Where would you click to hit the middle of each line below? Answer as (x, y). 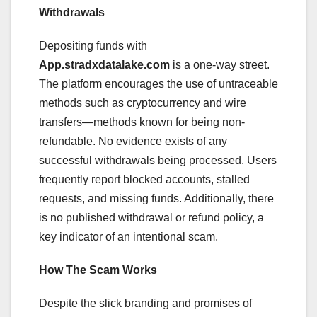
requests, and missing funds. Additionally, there (156, 198)
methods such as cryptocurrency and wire (143, 103)
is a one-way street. (220, 64)
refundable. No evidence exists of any (133, 141)
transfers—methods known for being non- (142, 122)
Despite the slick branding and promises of (145, 303)
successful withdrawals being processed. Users (158, 160)
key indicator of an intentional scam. (128, 236)
